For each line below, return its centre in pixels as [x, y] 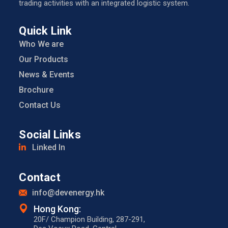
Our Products [44, 60]
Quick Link [46, 31]
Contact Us [40, 105]
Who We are [41, 44]
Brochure [36, 90]
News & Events [47, 75]
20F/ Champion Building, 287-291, [90, 219]
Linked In [49, 148]
